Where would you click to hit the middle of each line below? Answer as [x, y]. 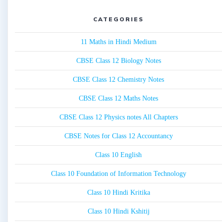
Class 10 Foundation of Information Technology [118, 174]
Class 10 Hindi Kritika [118, 193]
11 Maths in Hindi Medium [118, 42]
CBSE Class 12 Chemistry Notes [118, 80]
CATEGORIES [118, 19]
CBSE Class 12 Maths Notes [118, 99]
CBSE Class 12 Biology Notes [118, 61]
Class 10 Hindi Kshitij [118, 212]
